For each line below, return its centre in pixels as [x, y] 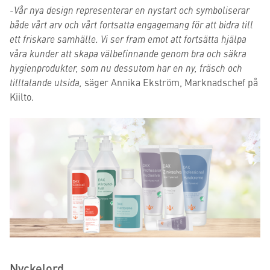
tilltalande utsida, [46, 82]
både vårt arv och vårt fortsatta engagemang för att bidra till [131, 24]
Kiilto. [22, 96]
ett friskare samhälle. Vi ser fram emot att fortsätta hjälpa [128, 39]
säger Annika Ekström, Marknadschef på [170, 82]
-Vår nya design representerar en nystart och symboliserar [130, 10]
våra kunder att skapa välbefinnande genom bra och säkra [128, 53]
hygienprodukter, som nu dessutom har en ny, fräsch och [126, 67]
